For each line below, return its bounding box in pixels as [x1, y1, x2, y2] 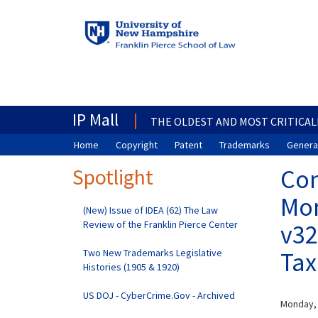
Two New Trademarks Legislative [83, 246, 222, 259]
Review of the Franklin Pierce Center [83, 218, 238, 231]
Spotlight [72, 163, 153, 190]
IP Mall [72, 109, 119, 131]
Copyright [116, 138, 158, 151]
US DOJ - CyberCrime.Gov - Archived [83, 289, 235, 302]
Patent [175, 138, 202, 151]
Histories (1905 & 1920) [83, 261, 180, 273]
